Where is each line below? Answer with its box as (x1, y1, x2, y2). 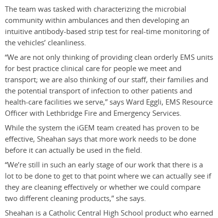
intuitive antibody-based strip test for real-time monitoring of (5, 26, 209, 36)
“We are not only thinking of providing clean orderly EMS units (5, 52, 213, 62)
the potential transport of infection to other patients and (5, 85, 192, 96)
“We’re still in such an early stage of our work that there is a (5, 159, 203, 170)
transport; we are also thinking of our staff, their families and (5, 74, 208, 85)
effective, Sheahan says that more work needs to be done (5, 133, 196, 144)
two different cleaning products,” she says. (5, 193, 146, 203)
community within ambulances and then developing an (5, 15, 189, 25)
